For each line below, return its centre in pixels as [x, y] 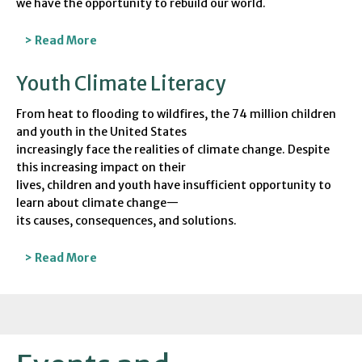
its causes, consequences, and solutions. [126, 221]
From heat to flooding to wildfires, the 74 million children [176, 114]
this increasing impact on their [101, 168]
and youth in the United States [101, 132]
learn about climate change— [97, 203]
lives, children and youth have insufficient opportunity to [174, 185]
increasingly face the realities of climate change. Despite [173, 150]
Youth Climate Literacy [121, 84]
